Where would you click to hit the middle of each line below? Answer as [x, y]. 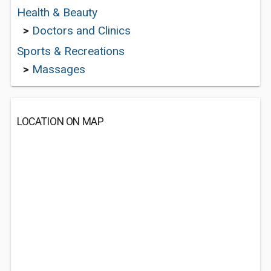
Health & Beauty [57, 12]
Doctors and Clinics [81, 31]
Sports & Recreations [71, 51]
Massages [59, 69]
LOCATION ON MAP [60, 122]
